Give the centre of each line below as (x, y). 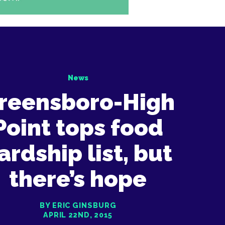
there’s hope (78, 179)
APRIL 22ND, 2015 (78, 215)
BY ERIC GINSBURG (78, 205)
